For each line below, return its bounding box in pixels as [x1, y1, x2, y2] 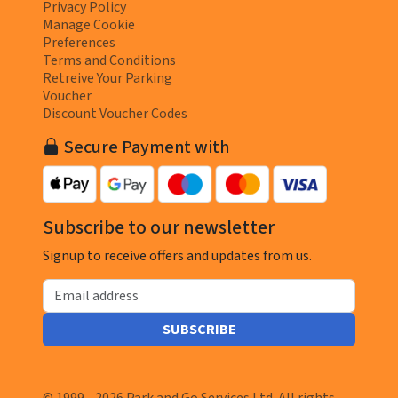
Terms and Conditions [43, 51, 176, 71]
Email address [42, 277, 126, 298]
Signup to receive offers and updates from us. [43, 246, 312, 267]
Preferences [43, 33, 115, 53]
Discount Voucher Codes [43, 104, 187, 124]
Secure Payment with [60, 135, 229, 161]
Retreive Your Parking [43, 68, 172, 89]
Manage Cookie [43, 15, 135, 36]
